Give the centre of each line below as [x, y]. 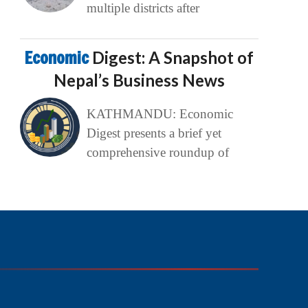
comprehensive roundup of [157, 153]
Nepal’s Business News [140, 80]
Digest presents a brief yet [154, 133]
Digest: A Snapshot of [173, 58]
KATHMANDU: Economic [159, 114]
